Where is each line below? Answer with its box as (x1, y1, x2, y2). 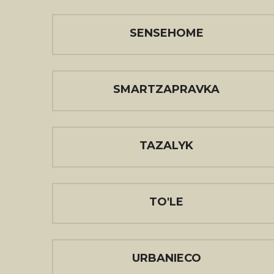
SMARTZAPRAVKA (113, 83, 220, 96)
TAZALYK (139, 139, 193, 152)
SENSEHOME (129, 26, 204, 40)
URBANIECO (131, 251, 201, 265)
